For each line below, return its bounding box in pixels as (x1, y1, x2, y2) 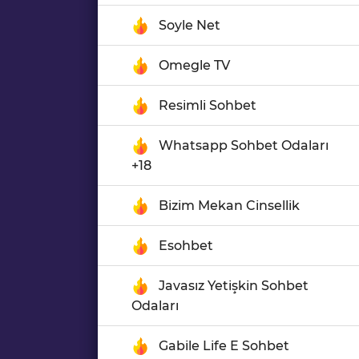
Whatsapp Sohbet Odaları (159, 138, 329, 153)
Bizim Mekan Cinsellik (159, 198, 300, 213)
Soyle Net (159, 18, 220, 33)
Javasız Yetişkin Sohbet (159, 278, 309, 293)
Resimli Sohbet (159, 98, 256, 113)
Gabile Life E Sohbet (159, 338, 289, 353)
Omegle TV (159, 58, 230, 73)
